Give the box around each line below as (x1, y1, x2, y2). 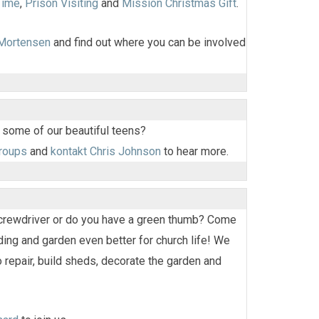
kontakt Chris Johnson (51, 145, 161, 159)
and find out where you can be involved (51, 35, 246, 49)
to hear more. (161, 145, 229, 159)
